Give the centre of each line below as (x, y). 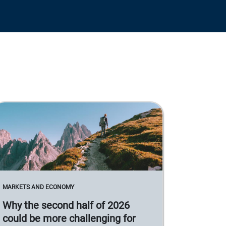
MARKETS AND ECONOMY (38, 187)
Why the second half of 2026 (66, 206)
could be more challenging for (69, 219)
